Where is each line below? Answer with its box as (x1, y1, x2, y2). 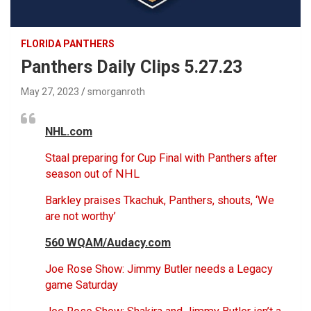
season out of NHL (45, 167, 140, 180)
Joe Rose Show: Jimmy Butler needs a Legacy (45, 262, 273, 276)
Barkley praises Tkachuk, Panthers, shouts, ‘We (45, 193, 274, 207)
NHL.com (45, 124, 92, 138)
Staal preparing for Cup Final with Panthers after (45, 151, 277, 165)
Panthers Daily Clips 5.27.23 (21, 56, 242, 77)
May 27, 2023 (21, 85, 79, 97)
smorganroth (87, 85, 145, 97)
